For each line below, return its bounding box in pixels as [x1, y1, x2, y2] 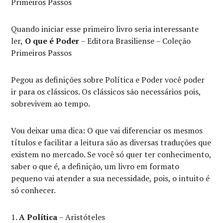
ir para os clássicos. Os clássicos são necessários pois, [11, 86, 201, 98]
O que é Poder [23, 35, 80, 47]
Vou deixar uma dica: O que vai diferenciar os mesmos [11, 125, 203, 136]
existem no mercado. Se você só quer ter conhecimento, [11, 149, 212, 160]
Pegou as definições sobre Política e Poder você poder [11, 74, 205, 86]
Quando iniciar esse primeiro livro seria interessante [11, 23, 199, 35]
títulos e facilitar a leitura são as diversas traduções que [11, 137, 212, 148]
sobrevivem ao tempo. [11, 98, 91, 110]
